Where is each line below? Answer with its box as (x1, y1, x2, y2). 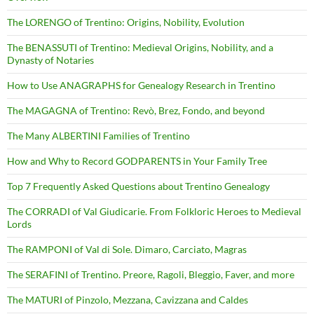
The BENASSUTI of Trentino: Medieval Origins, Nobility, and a (7, 41, 273, 53)
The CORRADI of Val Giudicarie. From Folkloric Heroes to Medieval (7, 205, 301, 217)
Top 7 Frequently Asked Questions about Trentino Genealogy (7, 179, 270, 192)
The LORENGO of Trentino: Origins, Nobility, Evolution (7, 15, 245, 28)
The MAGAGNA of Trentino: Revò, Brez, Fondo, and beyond (7, 104, 265, 116)
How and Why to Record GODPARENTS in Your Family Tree (7, 154, 267, 167)
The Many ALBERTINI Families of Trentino (7, 129, 190, 142)
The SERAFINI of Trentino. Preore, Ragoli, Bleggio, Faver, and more (7, 268, 294, 280)
